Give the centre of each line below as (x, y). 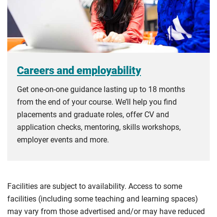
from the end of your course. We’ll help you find (97, 102)
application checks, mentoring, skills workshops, (99, 127)
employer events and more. (63, 140)
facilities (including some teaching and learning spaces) (103, 199)
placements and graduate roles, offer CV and (93, 115)
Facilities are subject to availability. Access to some (95, 186)
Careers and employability (79, 70)
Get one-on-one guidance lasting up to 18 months (101, 90)
